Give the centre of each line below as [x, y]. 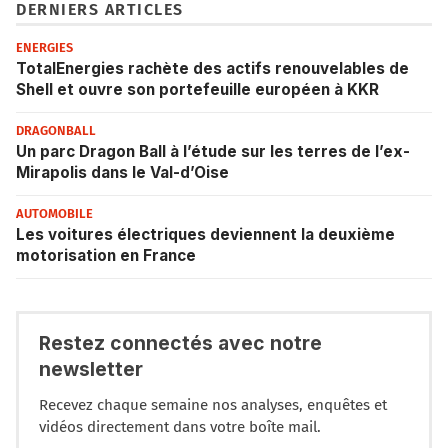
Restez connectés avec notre [180, 343]
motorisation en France [106, 256]
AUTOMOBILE [54, 214]
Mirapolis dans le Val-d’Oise [122, 173]
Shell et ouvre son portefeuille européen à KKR [197, 90]
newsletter [91, 369]
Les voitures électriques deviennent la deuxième [205, 235]
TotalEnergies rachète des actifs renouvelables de [212, 69]
